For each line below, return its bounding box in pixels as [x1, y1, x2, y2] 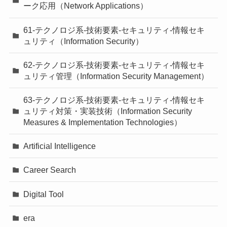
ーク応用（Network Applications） [23, 1, 148, 11]
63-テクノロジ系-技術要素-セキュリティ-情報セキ [23, 95, 205, 104]
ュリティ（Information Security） [23, 36, 144, 46]
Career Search [23, 165, 77, 175]
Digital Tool [23, 189, 64, 199]
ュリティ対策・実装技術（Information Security [23, 106, 193, 116]
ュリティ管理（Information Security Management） [23, 71, 209, 81]
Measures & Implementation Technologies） [23, 117, 182, 127]
